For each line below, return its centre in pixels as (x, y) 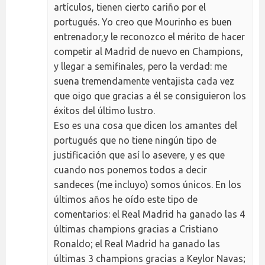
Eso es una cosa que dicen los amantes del (146, 126)
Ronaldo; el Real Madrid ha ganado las (137, 244)
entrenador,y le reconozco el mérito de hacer (149, 37)
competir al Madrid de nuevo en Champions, (148, 52)
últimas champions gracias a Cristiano (136, 229)
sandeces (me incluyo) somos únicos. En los (148, 185)
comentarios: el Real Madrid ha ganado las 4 (149, 214)
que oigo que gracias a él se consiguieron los (150, 96)
